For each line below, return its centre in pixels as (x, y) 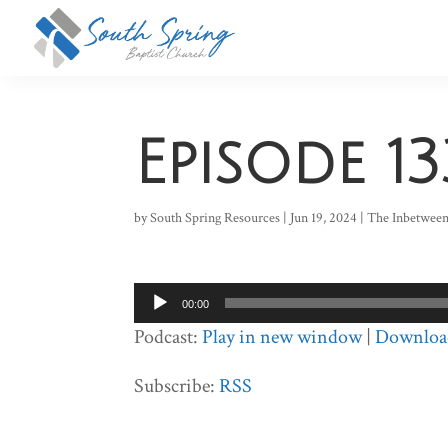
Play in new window (282, 337)
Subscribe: (177, 386)
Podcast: (168, 337)
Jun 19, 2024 (324, 218)
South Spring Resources (215, 218)
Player (157, 324)
